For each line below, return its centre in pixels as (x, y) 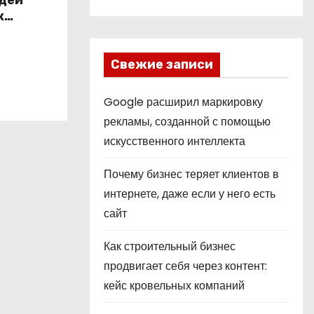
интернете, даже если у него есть (190, 194)
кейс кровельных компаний (174, 286)
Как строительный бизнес (170, 246)
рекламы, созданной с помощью (187, 122)
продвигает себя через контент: (185, 266)
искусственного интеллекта (175, 141)
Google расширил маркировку (183, 102)
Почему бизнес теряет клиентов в (191, 174)
